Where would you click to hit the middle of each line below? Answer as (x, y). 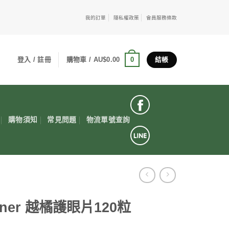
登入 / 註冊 (34, 60)
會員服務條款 (162, 17)
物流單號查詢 (108, 120)
